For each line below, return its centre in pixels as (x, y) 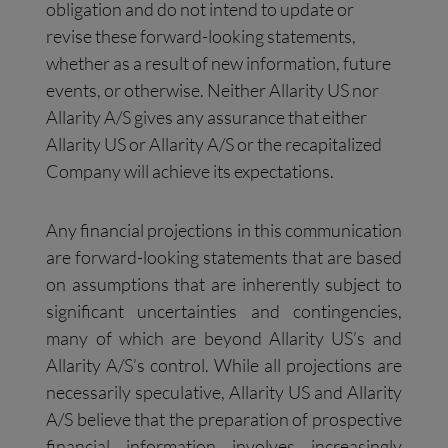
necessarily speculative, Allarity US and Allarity (224, 392)
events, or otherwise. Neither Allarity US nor (213, 90)
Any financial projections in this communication (224, 230)
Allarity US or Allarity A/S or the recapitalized (214, 144)
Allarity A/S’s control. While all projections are (224, 365)
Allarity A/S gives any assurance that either (207, 117)
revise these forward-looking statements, (201, 36)
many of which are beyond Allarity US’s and (224, 338)
